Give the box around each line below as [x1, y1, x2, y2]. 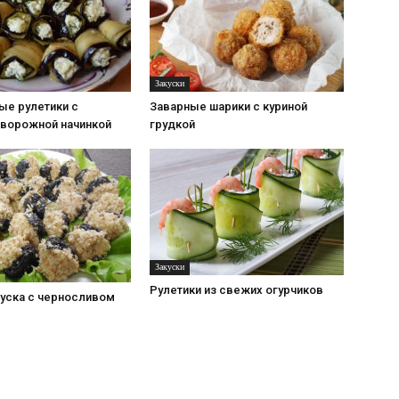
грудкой [150, 117, 195, 131]
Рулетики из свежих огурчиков [150, 282, 323, 297]
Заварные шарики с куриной [150, 99, 307, 113]
